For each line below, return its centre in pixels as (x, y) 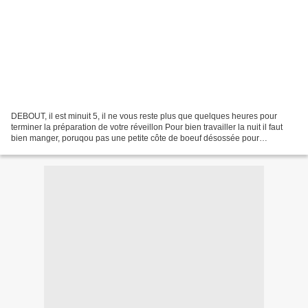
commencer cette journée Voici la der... (83, 149)
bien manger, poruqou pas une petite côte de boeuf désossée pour (135, 138)
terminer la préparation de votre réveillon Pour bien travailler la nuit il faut (147, 127)
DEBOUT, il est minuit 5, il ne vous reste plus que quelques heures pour (144, 116)
